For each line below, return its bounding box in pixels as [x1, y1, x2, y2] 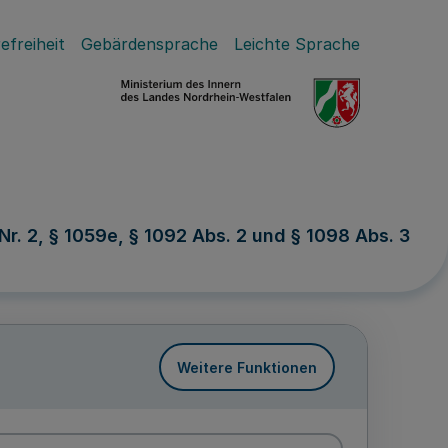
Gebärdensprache [81, 34, 218, 54]
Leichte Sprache [234, 34, 360, 54]
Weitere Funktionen [177, 358, 317, 376]
